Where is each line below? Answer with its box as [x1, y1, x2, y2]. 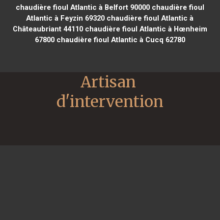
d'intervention [56, 91, 164, 111]
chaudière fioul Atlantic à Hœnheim [82, 24, 207, 33]
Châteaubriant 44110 [12, 24, 83, 33]
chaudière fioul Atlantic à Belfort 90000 [15, 2, 150, 12]
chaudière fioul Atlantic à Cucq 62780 [54, 35, 185, 44]
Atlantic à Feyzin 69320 [26, 13, 105, 23]
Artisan [81, 72, 136, 92]
